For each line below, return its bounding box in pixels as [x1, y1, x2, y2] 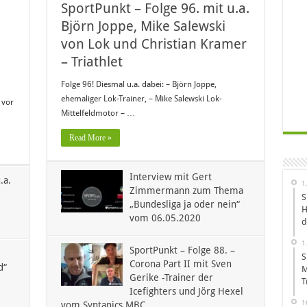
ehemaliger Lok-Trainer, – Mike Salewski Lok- [60, 94, 222, 104]
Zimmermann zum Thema [129, 185, 243, 197]
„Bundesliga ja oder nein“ [129, 199, 240, 210]
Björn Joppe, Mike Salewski [60, 18, 225, 35]
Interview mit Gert [129, 171, 212, 183]
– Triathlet [60, 53, 123, 71]
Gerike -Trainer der [129, 272, 213, 284]
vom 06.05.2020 [129, 212, 201, 224]
